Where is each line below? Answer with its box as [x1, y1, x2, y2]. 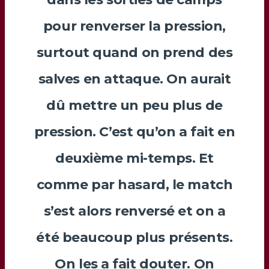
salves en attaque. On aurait [38, 70, 231, 87]
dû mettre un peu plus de [46, 97, 223, 113]
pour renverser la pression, [43, 17, 226, 34]
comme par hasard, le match [36, 176, 233, 193]
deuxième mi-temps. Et [55, 150, 214, 166]
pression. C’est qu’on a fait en [34, 123, 235, 140]
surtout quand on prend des [36, 44, 233, 61]
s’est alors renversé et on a [43, 202, 226, 219]
